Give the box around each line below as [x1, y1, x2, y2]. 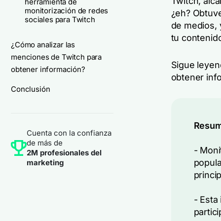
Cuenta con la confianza [27, 128, 111, 138]
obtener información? [11, 65, 85, 74]
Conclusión [11, 84, 50, 94]
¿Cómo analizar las [11, 40, 75, 49]
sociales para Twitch [25, 15, 95, 24]
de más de [27, 138, 63, 147]
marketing [27, 158, 64, 167]
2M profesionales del [27, 148, 102, 157]
